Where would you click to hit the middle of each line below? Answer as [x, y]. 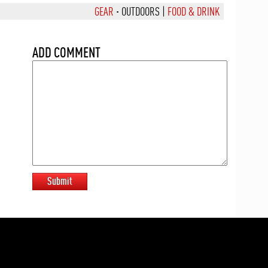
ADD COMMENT [66, 52]
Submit [60, 181]
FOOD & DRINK [194, 11]
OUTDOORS [141, 11]
